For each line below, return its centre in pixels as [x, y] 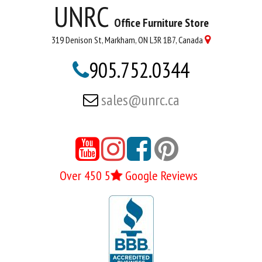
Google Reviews [160, 175]
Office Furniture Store [161, 23]
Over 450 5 [85, 175]
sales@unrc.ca [140, 100]
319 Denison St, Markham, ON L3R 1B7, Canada [127, 40]
